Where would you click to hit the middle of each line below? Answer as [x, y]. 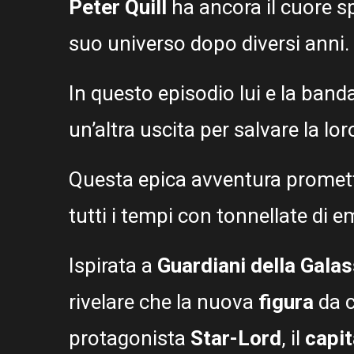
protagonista [130, 339]
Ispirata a [113, 266]
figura [288, 302]
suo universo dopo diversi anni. [209, 44]
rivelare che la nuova [164, 302]
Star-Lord [236, 339]
